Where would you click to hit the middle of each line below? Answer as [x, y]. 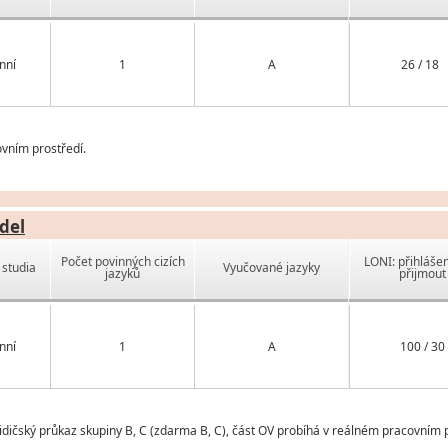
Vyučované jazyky [272, 268]
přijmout [422, 274]
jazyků [123, 274]
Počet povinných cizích [122, 262]
